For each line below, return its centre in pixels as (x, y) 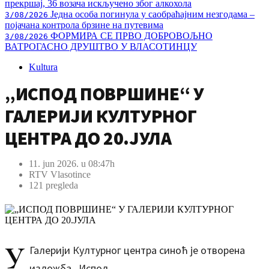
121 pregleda (53, 185)
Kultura (43, 67)
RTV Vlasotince (60, 174)
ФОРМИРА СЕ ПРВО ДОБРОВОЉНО (130, 36)
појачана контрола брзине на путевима (84, 25)
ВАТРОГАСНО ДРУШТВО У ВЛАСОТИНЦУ (101, 47)
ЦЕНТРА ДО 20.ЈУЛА (88, 138)
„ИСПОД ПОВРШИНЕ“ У (104, 93)
